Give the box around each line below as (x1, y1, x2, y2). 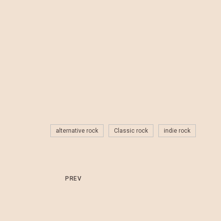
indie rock (164, 127, 190, 134)
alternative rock (56, 127, 98, 134)
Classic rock (114, 127, 148, 134)
